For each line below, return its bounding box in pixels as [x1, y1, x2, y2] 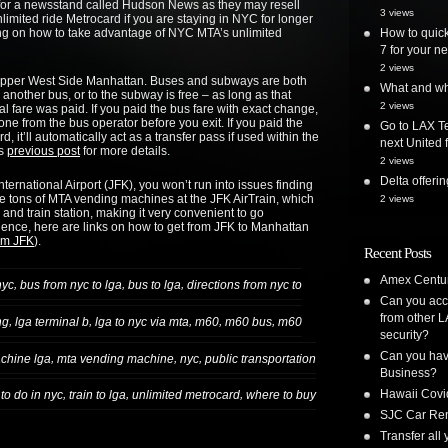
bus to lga [128, 277, 181, 292]
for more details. [80, 144, 170, 158]
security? [380, 328, 429, 342]
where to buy [246, 388, 316, 403]
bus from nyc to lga [20, 277, 122, 292]
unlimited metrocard [132, 388, 240, 403]
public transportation [205, 351, 316, 366]
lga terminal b [15, 314, 89, 329]
